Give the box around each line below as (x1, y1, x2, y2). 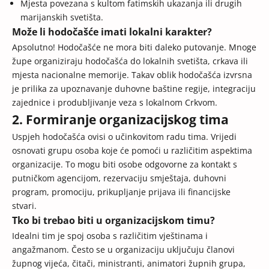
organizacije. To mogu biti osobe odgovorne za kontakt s (12, 159, 237, 171)
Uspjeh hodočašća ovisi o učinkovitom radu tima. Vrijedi (12, 131, 237, 143)
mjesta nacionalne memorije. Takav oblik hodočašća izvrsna (12, 69, 252, 81)
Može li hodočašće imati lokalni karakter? (12, 25, 212, 39)
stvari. (12, 200, 37, 212)
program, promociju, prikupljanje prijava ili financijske (12, 186, 231, 198)
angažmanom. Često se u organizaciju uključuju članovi (12, 244, 235, 256)
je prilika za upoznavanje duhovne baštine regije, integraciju (12, 83, 256, 95)
